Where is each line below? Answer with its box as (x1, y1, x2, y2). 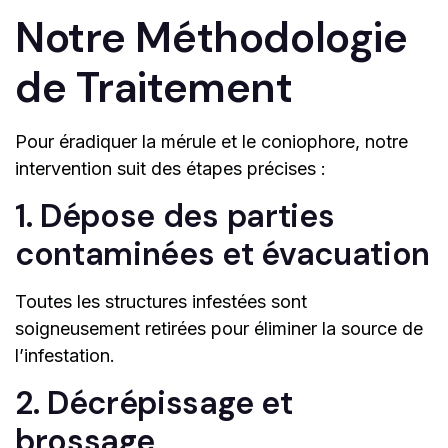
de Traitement (15, 60, 293, 116)
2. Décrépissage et (15, 382, 293, 425)
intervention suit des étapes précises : (15, 158, 326, 180)
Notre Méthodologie (15, 10, 408, 66)
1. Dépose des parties (15, 195, 335, 238)
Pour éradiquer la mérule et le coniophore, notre (15, 131, 408, 153)
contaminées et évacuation (15, 233, 430, 276)
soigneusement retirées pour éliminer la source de (15, 318, 423, 340)
